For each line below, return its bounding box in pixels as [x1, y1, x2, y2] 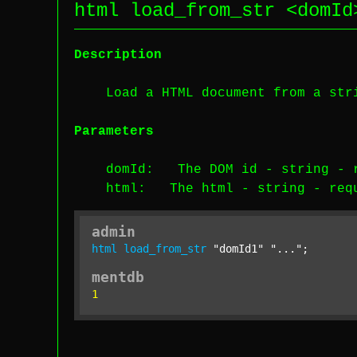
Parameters [74, 124, 154, 139]
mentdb [92, 269, 144, 285]
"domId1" [213, 242, 264, 255]
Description [74, 48, 162, 62]
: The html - [138, 182, 257, 196]
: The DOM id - [146, 163, 281, 177]
